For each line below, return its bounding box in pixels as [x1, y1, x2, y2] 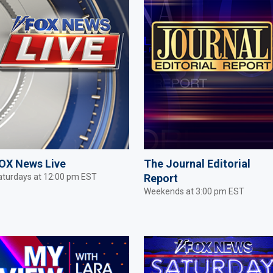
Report [144, 171, 178, 185]
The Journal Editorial [144, 157, 250, 170]
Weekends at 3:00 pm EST [144, 186, 244, 196]
